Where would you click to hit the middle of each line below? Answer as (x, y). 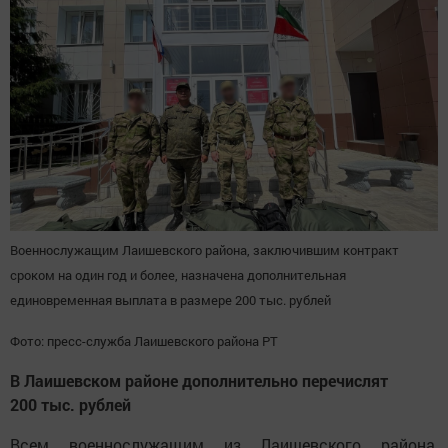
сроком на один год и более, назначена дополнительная (178, 275)
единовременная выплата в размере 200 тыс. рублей (170, 300)
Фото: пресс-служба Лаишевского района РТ (144, 341)
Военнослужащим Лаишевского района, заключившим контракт (204, 250)
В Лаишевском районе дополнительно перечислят (199, 381)
